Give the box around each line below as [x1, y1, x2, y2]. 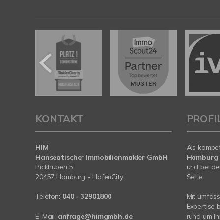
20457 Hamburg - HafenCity [35, 172, 123, 182]
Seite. [186, 172, 204, 182]
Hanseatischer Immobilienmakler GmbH [35, 153, 168, 162]
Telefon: [35, 192, 62, 201]
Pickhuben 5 [35, 163, 73, 172]
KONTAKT [35, 112, 83, 125]
